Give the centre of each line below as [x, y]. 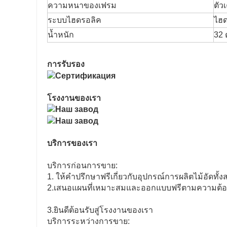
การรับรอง [66, 64]
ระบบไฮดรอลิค [74, 20]
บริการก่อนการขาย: [82, 166]
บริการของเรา [72, 143]
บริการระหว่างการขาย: [88, 221]
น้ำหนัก [61, 34]
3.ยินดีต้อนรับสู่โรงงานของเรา [100, 210]
